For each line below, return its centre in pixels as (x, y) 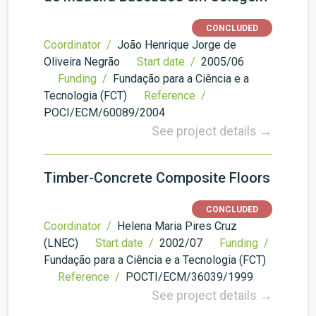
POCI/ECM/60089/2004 (104, 113)
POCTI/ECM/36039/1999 (189, 277)
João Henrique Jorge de (177, 45)
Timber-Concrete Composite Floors (157, 178)
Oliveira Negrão (82, 62)
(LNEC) (61, 243)
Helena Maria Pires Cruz (177, 226)
